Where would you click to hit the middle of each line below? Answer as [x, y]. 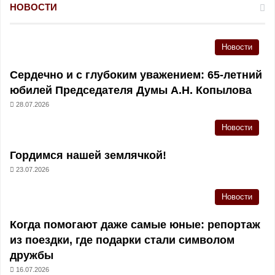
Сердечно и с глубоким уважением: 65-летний [136, 75]
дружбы [32, 255]
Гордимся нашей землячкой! [88, 155]
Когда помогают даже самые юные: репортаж [135, 225]
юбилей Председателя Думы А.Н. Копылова [131, 90]
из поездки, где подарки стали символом [122, 240]
